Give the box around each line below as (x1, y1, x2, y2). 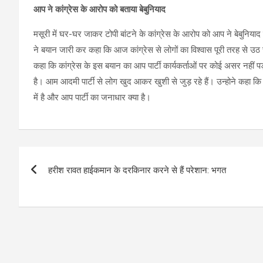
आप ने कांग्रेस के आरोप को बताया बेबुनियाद (33, 4, 166, 15)
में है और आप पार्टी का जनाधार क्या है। (33, 92, 153, 103)
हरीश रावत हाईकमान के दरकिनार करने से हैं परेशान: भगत (48, 164, 226, 176)
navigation (18, 170, 106, 193)
